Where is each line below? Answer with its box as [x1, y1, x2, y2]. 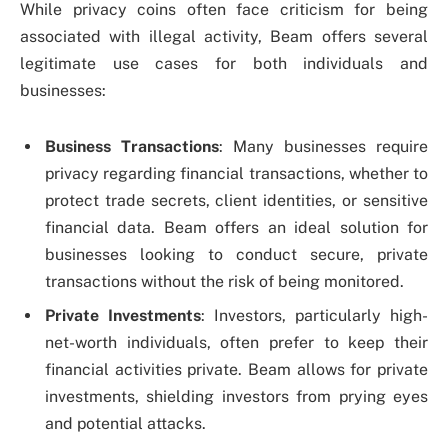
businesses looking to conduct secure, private [45, 244, 428, 264]
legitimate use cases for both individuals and [20, 54, 428, 74]
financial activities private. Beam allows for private [45, 359, 428, 379]
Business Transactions [45, 136, 219, 156]
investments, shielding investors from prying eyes [45, 386, 428, 406]
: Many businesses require [219, 136, 428, 156]
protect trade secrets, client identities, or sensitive [45, 190, 428, 210]
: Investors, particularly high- [201, 305, 428, 325]
